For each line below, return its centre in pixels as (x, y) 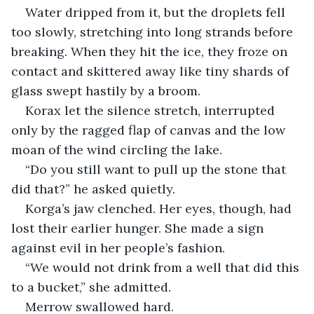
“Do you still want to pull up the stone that (157, 169)
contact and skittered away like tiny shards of (152, 71)
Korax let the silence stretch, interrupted (152, 110)
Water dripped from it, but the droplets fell (157, 12)
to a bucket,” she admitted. (91, 287)
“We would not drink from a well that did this (164, 267)
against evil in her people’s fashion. (118, 247)
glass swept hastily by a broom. (106, 90)
